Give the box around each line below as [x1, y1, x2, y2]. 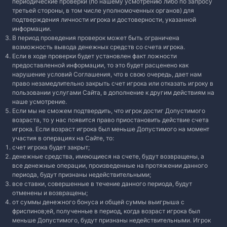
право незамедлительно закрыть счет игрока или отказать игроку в [12, 80, 213, 87]
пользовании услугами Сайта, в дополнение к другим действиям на [12, 89, 214, 96]
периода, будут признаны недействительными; [12, 171, 151, 178]
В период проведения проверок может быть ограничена [12, 34, 179, 42]
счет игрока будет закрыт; [12, 143, 90, 151]
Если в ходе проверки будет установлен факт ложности [12, 52, 177, 60]
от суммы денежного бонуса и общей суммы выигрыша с [12, 198, 184, 206]
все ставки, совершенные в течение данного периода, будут [12, 180, 192, 187]
